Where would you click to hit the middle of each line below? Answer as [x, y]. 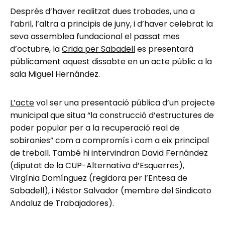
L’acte [22, 102]
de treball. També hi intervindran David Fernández [109, 153]
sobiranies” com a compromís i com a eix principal [109, 140]
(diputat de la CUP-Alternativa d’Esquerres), [97, 165]
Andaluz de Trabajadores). [62, 203]
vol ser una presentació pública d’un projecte [125, 102]
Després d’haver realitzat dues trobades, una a [102, 11]
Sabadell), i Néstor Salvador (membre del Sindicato [111, 190]
